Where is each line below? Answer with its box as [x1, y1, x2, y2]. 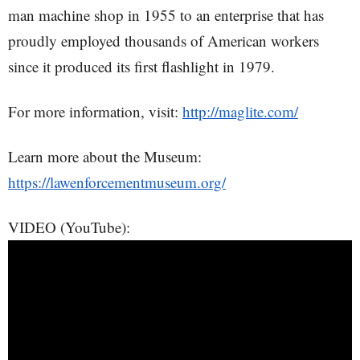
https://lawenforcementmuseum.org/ [8, 172, 226, 192]
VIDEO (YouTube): [8, 217, 130, 237]
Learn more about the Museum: [8, 146, 202, 166]
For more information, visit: [8, 101, 182, 121]
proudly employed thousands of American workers [8, 31, 319, 51]
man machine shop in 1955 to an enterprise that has [8, 5, 324, 25]
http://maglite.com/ [182, 101, 298, 121]
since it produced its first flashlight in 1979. [8, 56, 275, 76]
